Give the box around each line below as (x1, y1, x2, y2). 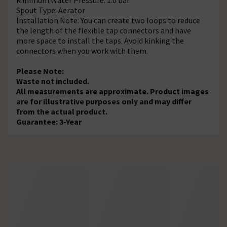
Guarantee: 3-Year (16, 116, 82, 127)
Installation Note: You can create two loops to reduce (16, 15, 200, 25)
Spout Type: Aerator (16, 5, 85, 15)
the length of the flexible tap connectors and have (16, 25, 191, 35)
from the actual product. (16, 106, 107, 117)
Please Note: (16, 65, 64, 76)
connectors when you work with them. (16, 45, 148, 56)
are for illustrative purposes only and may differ (16, 96, 192, 106)
